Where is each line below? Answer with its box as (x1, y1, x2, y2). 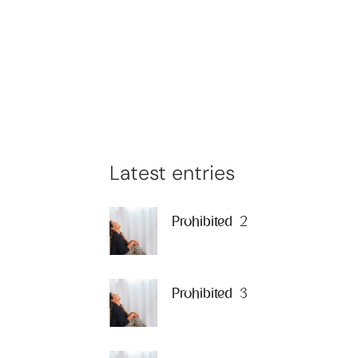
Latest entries (109, 159, 235, 186)
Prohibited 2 (171, 211, 248, 229)
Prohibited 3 (171, 283, 248, 301)
